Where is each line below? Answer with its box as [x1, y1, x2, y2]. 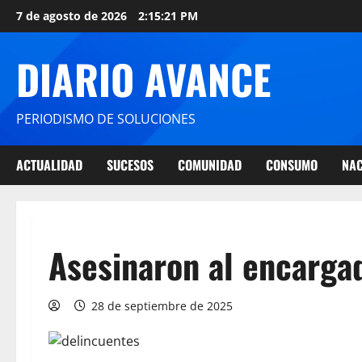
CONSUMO [266, 155, 318, 175]
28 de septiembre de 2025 [88, 298, 236, 314]
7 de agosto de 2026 [16, 8, 130, 23]
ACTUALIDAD [16, 155, 82, 175]
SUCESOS [107, 155, 154, 175]
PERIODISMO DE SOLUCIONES [16, 110, 196, 128]
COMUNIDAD [178, 155, 242, 175]
